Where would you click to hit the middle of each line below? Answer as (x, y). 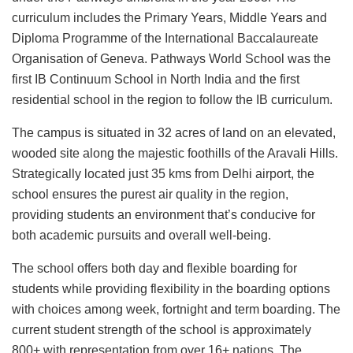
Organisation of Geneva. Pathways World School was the (171, 58)
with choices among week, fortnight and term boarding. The (176, 309)
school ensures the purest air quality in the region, (150, 194)
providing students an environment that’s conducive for (163, 214)
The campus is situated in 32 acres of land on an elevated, (174, 132)
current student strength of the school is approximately (162, 329)
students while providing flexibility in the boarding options (171, 288)
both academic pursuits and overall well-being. (141, 235)
